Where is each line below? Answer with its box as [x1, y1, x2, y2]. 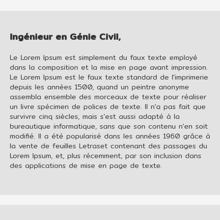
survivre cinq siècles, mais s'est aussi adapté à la [10, 110, 180, 122]
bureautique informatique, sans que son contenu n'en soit [10, 120, 208, 132]
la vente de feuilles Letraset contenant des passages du [10, 140, 207, 151]
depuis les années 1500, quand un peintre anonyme [10, 81, 189, 92]
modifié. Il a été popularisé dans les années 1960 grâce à [10, 130, 210, 141]
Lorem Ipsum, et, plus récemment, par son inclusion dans [10, 150, 201, 161]
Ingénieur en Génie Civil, [10, 29, 121, 44]
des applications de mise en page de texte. [10, 160, 162, 171]
